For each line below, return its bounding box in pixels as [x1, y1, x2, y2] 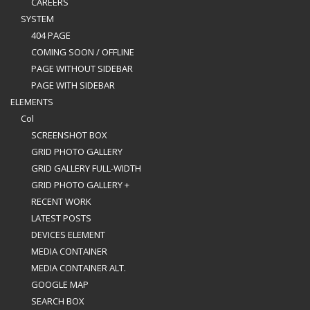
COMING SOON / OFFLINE [31, 46, 134, 58]
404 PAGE [31, 29, 71, 42]
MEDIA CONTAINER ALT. [31, 262, 126, 274]
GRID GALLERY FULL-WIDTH [31, 162, 141, 174]
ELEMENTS [10, 95, 53, 108]
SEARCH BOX [31, 295, 84, 307]
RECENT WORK [31, 195, 91, 208]
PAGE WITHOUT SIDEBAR [31, 62, 133, 75]
